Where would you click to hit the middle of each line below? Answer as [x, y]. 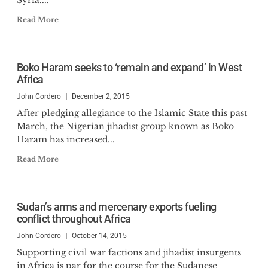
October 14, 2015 [99, 236]
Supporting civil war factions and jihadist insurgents [129, 252]
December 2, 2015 [100, 96]
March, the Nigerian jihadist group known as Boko [125, 126]
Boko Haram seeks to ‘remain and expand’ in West [129, 67]
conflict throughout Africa [74, 219]
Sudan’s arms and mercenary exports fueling [116, 207]
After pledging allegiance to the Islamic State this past [132, 113]
